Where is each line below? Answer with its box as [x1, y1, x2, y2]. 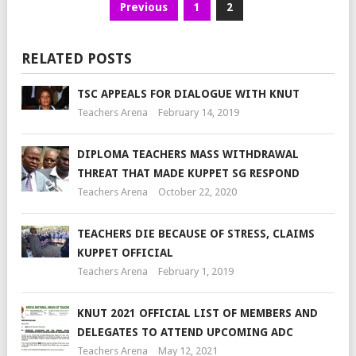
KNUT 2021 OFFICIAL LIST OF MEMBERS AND [77, 306, 318, 319]
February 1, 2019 [158, 265, 234, 277]
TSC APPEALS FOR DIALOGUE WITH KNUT [77, 87, 300, 100]
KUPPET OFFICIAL [77, 246, 173, 259]
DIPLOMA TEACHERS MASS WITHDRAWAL [77, 147, 299, 161]
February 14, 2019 [158, 106, 239, 118]
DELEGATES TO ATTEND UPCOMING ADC [77, 325, 293, 339]
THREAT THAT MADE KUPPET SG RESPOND [77, 166, 300, 180]
